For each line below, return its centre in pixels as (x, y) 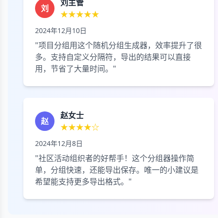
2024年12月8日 (59, 143)
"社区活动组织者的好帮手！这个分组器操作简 (115, 158)
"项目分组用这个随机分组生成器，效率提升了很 (118, 45)
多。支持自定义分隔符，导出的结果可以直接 (113, 57)
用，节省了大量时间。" (76, 69)
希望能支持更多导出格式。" (83, 182)
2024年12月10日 (61, 30)
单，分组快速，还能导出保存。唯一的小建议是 (117, 170)
